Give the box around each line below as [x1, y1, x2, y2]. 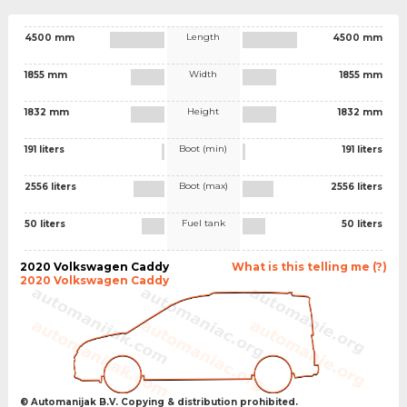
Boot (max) [178, 179, 228, 192]
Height [187, 104, 220, 117]
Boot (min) [179, 142, 228, 154]
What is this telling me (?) [232, 259, 388, 273]
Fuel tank [181, 216, 225, 229]
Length [186, 30, 221, 43]
